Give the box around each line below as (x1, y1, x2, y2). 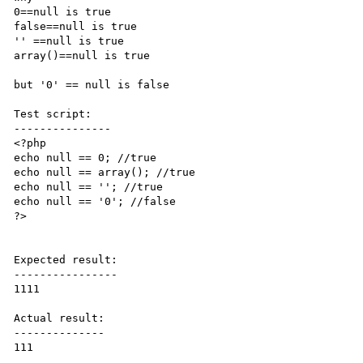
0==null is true (14, 6, 112, 18)
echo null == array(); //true (14, 166, 196, 178)
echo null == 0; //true (14, 152, 157, 164)
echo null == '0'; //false (14, 195, 177, 207)
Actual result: (14, 312, 105, 324)
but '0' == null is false (14, 79, 177, 91)
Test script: (14, 108, 92, 120)
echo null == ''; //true (14, 181, 164, 193)
